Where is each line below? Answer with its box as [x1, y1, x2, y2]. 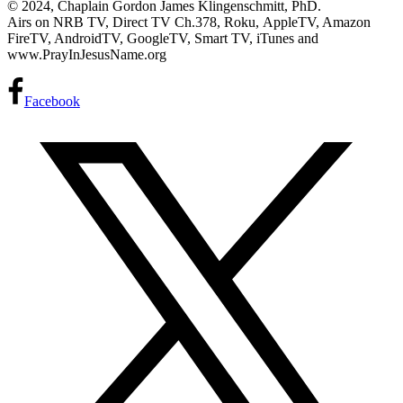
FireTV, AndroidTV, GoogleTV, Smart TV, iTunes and [7, 30, 318, 46]
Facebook [23, 93, 80, 109]
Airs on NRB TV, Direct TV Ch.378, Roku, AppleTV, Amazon [7, 13, 371, 30]
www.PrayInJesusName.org [7, 46, 166, 62]
